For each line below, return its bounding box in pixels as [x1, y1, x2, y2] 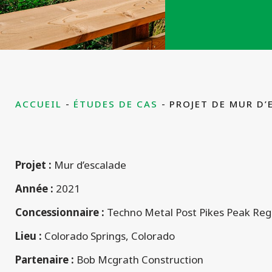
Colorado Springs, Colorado [42, 229, 175, 243]
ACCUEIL [15, 98, 62, 110]
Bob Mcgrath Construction [74, 253, 203, 267]
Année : [15, 182, 53, 196]
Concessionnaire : [15, 205, 104, 220]
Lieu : [15, 229, 42, 243]
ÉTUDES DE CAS [73, 98, 158, 110]
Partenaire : [15, 253, 74, 267]
